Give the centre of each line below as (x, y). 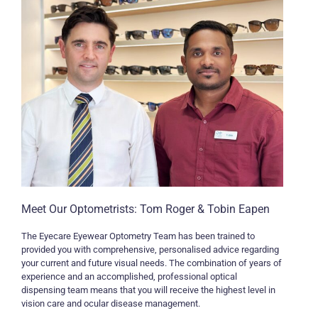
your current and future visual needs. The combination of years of (152, 263)
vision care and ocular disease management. (111, 304)
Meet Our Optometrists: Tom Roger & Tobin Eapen (146, 209)
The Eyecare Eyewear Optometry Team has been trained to (138, 236)
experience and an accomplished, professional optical (129, 277)
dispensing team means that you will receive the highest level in (148, 290)
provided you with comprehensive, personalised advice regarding (150, 250)
